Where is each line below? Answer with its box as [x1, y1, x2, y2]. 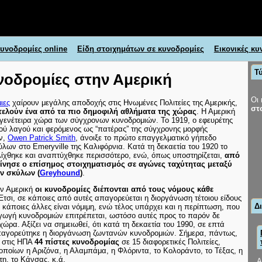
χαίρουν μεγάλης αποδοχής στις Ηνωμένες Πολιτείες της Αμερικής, [10, 98, 237, 107]
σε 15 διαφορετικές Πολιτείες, [119, 237, 220, 246]
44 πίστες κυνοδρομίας [35, 237, 119, 246]
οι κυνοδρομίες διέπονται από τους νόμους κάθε [35, 184, 213, 194]
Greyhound [40, 168, 80, 177]
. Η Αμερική [196, 106, 235, 116]
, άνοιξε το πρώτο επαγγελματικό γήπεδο [75, 133, 216, 142]
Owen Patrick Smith [8, 133, 75, 142]
